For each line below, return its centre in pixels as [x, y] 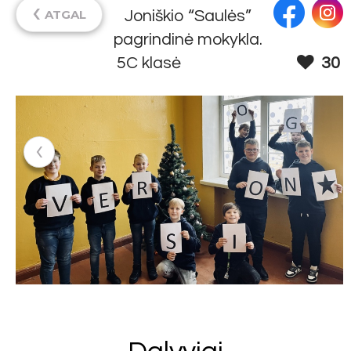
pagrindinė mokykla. [188, 39]
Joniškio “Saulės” [188, 16]
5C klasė [148, 63]
